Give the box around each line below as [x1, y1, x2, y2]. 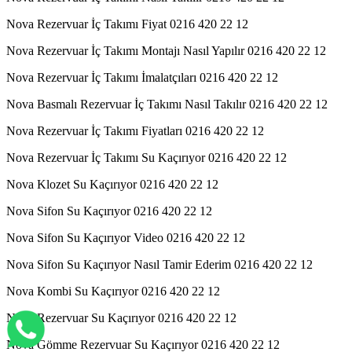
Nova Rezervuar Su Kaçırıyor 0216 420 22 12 [6, 310, 236, 324]
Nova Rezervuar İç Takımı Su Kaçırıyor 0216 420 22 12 [6, 150, 287, 164]
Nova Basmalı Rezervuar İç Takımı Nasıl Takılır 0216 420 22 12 [6, 97, 328, 111]
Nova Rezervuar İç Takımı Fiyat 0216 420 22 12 [6, 16, 248, 31]
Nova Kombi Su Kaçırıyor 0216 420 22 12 [6, 284, 220, 298]
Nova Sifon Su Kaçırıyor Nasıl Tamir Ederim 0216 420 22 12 [6, 257, 313, 271]
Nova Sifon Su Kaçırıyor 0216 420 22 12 [6, 203, 212, 218]
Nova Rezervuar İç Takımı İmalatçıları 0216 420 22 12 [6, 70, 278, 84]
